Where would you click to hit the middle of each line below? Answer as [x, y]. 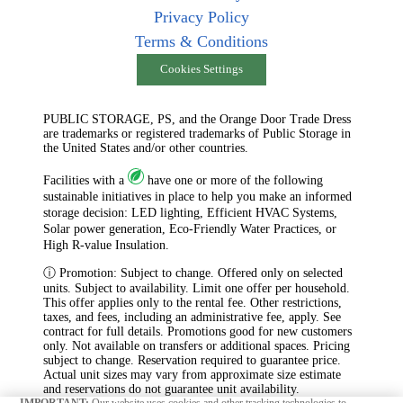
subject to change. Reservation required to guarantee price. [192, 361]
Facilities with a [85, 181]
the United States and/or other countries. [146, 148]
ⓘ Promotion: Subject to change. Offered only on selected [193, 273]
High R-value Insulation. [106, 246]
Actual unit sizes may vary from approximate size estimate [192, 375]
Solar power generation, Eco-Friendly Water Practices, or [190, 229]
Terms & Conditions [201, 41]
